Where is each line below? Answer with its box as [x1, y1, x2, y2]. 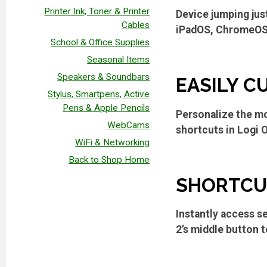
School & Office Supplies [51, 36, 150, 48]
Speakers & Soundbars [57, 71, 150, 82]
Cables [122, 19, 150, 30]
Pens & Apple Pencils [63, 102, 150, 113]
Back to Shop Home [69, 154, 150, 165]
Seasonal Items [87, 54, 150, 65]
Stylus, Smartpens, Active [48, 88, 150, 100]
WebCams [107, 119, 150, 131]
